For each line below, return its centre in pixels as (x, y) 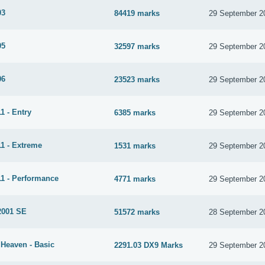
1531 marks (135, 146)
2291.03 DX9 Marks (149, 245)
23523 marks (137, 79)
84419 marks (137, 13)
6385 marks (135, 112)
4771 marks (135, 179)
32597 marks (137, 46)
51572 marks (137, 212)
